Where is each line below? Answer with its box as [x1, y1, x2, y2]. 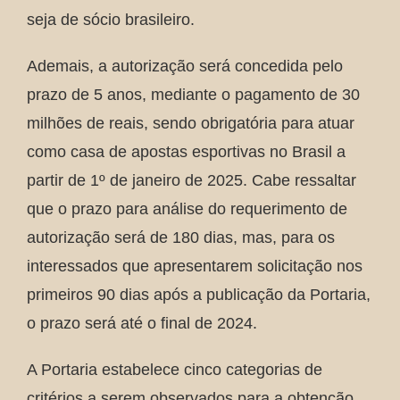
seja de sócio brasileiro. [27, 11, 195, 29]
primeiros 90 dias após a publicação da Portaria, [27, 286, 371, 304]
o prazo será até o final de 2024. [27, 314, 257, 332]
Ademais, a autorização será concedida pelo [27, 57, 343, 75]
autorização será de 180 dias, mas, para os [27, 229, 335, 246]
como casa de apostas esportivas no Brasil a [27, 143, 346, 161]
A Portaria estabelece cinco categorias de [27, 361, 322, 379]
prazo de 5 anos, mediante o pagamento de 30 [27, 86, 360, 104]
